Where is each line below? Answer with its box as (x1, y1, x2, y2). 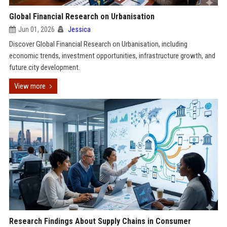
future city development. (9, 63, 80, 72)
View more (14, 82, 46, 91)
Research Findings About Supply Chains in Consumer (9, 216, 191, 226)
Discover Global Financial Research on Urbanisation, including (9, 40, 187, 49)
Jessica (67, 25, 91, 33)
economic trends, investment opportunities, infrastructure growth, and (9, 51, 215, 60)
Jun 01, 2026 (18, 25, 55, 33)
